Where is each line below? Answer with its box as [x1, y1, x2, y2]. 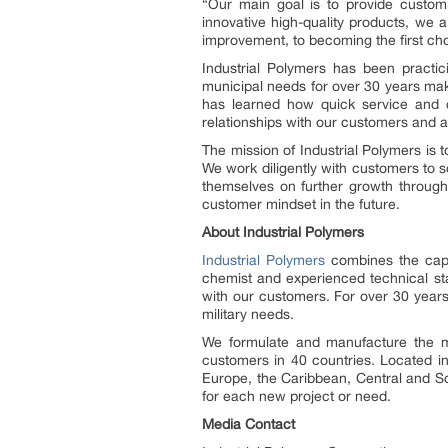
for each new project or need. [202, 388, 391, 404]
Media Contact [202, 416, 295, 432]
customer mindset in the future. [202, 196, 400, 212]
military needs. [202, 306, 294, 322]
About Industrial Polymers [202, 224, 364, 240]
